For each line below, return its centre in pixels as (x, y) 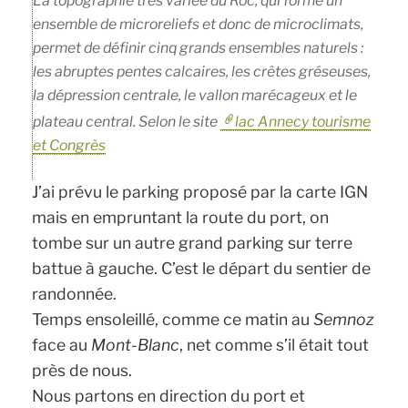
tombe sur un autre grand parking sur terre (193, 243)
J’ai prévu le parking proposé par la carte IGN (200, 192)
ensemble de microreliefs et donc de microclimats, (199, 25)
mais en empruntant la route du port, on (181, 217)
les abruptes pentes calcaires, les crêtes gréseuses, (202, 72)
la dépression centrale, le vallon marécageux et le (195, 96)
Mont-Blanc (136, 345)
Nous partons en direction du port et (169, 396)
